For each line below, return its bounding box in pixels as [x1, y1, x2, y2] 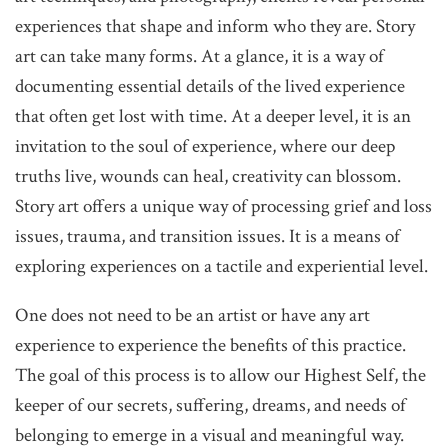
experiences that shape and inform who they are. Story [15, 13, 415, 39]
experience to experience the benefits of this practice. [15, 332, 406, 358]
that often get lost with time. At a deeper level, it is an [15, 103, 411, 129]
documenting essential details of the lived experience [15, 73, 405, 99]
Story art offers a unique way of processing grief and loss [15, 193, 432, 219]
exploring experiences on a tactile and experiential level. [15, 253, 428, 279]
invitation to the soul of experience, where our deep [15, 133, 395, 159]
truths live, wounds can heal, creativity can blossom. [15, 163, 401, 189]
